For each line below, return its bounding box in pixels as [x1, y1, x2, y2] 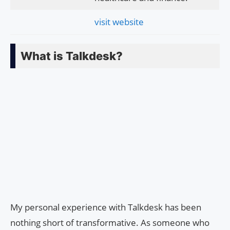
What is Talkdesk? [21, 49, 123, 63]
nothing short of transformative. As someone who [10, 217, 209, 229]
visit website [94, 16, 144, 28]
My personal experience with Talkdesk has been [10, 201, 201, 214]
